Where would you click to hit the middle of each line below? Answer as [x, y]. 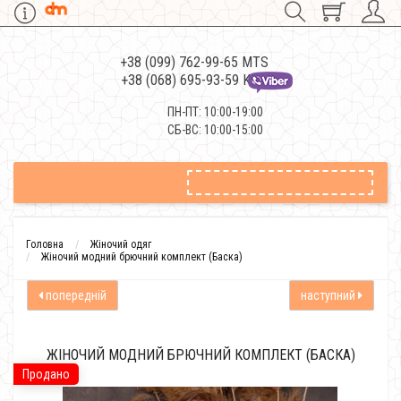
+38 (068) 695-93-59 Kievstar [205, 80]
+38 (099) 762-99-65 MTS [194, 62]
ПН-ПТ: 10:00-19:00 [215, 112]
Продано [46, 374]
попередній [75, 295]
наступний [329, 295]
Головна [45, 244]
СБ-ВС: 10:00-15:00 [215, 130]
